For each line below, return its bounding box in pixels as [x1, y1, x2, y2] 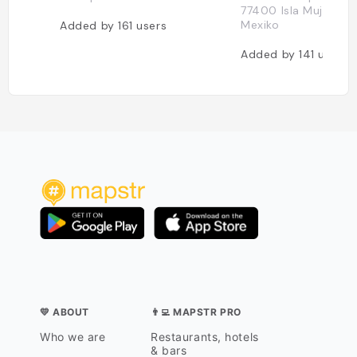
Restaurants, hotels [151, 330, 259, 344]
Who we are [40, 330, 106, 344]
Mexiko [241, 18, 280, 32]
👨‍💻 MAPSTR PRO [151, 306, 241, 319]
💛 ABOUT [40, 306, 89, 319]
